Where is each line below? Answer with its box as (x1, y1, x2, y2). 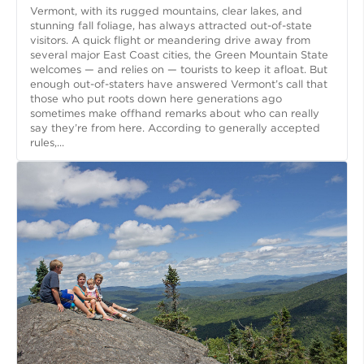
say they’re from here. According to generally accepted (30, 122, 320, 135)
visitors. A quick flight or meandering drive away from (30, 34, 310, 47)
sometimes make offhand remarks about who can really (30, 107, 319, 120)
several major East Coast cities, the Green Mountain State (30, 49, 328, 62)
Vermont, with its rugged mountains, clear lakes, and (30, 5, 302, 18)
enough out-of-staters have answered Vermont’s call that (30, 78, 327, 91)
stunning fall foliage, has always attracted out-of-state (30, 19, 312, 32)
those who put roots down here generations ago (30, 93, 282, 106)
